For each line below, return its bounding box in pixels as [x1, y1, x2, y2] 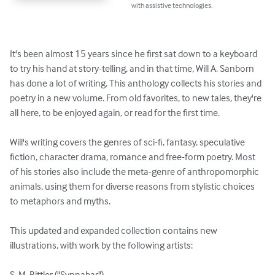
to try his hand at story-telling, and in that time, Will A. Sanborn [10, 62, 256, 75]
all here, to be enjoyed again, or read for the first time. [10, 106, 220, 119]
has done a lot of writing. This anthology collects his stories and [10, 77, 263, 90]
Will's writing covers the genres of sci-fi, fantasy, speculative [10, 136, 247, 149]
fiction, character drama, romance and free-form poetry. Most [10, 150, 257, 163]
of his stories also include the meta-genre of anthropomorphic [10, 165, 261, 178]
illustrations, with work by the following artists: [10, 239, 193, 252]
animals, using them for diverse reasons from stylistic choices [10, 180, 257, 193]
